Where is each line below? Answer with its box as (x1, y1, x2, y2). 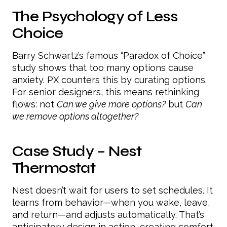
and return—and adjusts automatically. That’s (12, 209, 204, 220)
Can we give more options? (57, 99, 166, 110)
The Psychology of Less (12, 8, 178, 26)
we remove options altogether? (12, 111, 138, 122)
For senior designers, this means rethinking (12, 87, 199, 98)
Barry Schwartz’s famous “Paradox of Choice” (12, 50, 205, 61)
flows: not (12, 99, 57, 110)
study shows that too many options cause (12, 62, 194, 73)
